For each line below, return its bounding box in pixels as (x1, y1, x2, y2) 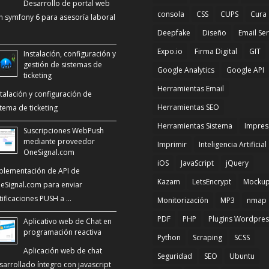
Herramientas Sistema (157, 120, 232, 131)
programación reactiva (23, 226, 101, 237)
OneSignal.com (23, 147, 74, 157)
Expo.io (157, 46, 183, 56)
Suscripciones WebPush (23, 125, 104, 136)
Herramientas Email (157, 83, 224, 94)
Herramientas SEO (157, 101, 219, 112)
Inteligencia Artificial (198, 139, 267, 150)
